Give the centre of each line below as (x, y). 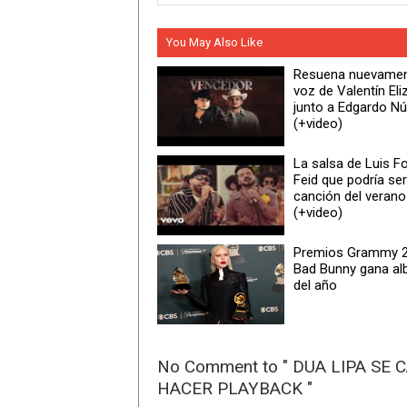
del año (315, 285)
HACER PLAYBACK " (235, 388)
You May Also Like (214, 42)
